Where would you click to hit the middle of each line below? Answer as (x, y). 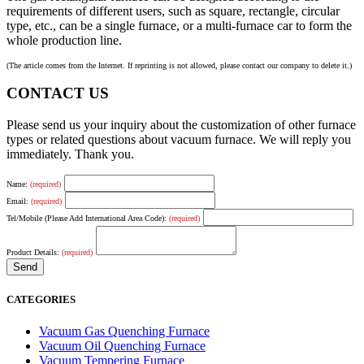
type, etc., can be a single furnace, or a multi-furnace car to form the (179, 25)
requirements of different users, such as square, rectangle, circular (173, 11)
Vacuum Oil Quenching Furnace (122, 346)
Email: (19, 201)
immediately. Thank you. (70, 154)
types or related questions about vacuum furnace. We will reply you (179, 140)
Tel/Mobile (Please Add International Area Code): (88, 219)
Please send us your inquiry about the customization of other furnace (181, 125)
